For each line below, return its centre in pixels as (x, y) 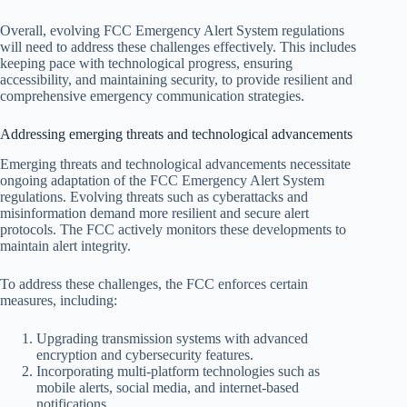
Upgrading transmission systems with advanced (172, 338)
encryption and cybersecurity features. (145, 354)
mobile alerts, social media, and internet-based (168, 387)
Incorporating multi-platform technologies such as (178, 371)
